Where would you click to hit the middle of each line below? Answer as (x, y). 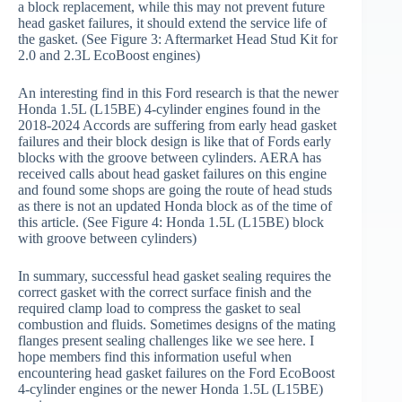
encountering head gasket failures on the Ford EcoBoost (176, 373)
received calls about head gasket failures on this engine (172, 174)
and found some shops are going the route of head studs (175, 190)
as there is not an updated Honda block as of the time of (175, 206)
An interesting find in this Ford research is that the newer (178, 93)
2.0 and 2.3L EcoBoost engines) (109, 56)
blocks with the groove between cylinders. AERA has (170, 158)
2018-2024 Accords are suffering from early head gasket (177, 126)
